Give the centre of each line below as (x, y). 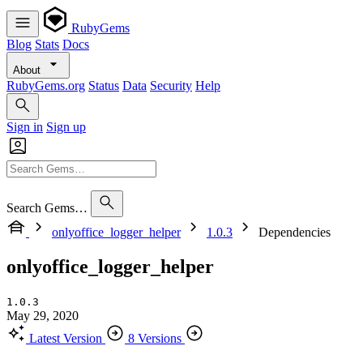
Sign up (66, 127)
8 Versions (155, 338)
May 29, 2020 (43, 315)
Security (171, 85)
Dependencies (295, 232)
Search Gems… (47, 208)
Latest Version (66, 338)
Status (104, 85)
